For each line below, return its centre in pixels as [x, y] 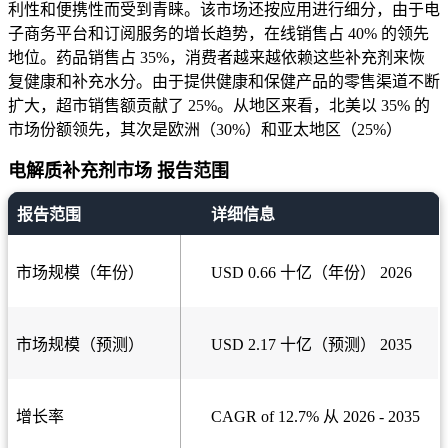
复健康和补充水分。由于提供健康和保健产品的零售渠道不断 [224, 81]
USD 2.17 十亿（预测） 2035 [311, 344]
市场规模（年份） [80, 272]
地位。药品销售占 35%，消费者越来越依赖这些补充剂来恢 [216, 57]
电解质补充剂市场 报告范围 [118, 170]
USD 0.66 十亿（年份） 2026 [311, 272]
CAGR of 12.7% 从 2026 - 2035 [315, 416]
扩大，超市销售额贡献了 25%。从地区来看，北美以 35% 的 [219, 105]
